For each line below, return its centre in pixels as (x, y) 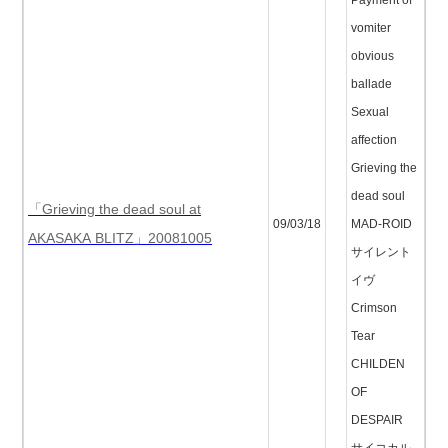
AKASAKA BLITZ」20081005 (120, 238)
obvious (372, 56)
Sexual (370, 112)
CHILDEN (378, 364)
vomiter (371, 28)
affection (374, 140)
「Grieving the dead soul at (114, 209)
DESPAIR (377, 420)
